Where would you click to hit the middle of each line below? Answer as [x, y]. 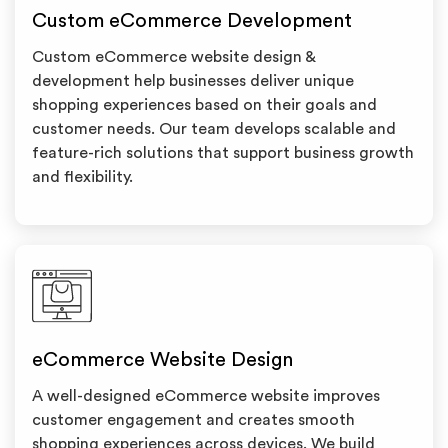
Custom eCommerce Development [192, 21]
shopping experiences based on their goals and [204, 105]
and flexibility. [82, 177]
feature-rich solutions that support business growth [223, 153]
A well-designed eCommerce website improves [206, 396]
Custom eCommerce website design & [173, 57]
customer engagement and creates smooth [193, 420]
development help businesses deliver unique [193, 81]
